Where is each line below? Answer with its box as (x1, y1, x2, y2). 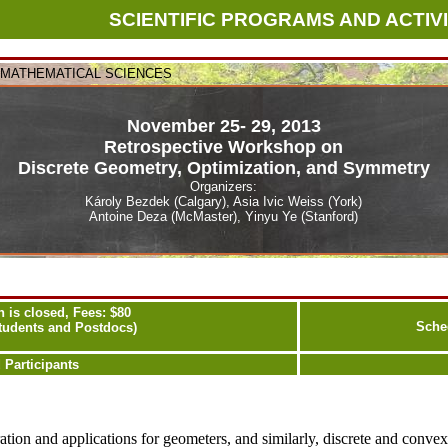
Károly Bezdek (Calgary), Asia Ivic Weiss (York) (85, 194, 362, 209)
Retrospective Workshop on (104, 137, 343, 157)
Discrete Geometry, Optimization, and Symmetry (17, 158, 430, 178)
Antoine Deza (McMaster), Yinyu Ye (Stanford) (89, 209, 358, 224)
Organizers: (190, 179, 257, 194)
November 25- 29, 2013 (126, 116, 321, 136)
